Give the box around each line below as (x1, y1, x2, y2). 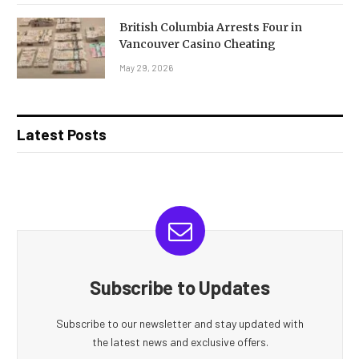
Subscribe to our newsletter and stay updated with (56, 317, 304, 331)
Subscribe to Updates (90, 276, 270, 300)
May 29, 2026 (119, 63, 173, 74)
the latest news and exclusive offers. (91, 335, 268, 349)
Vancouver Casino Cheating (119, 37, 276, 52)
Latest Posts (17, 125, 107, 144)
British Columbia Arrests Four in (119, 20, 302, 35)
